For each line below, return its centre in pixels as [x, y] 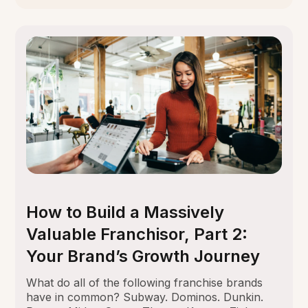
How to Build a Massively [125, 212]
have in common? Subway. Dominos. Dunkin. [145, 297]
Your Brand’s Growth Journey [143, 256]
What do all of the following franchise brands [145, 282]
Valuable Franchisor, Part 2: [137, 234]
